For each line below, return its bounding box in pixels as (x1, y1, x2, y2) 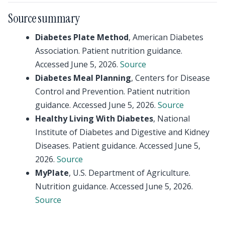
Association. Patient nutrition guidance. (35, 45, 182, 56)
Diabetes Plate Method (35, 32, 129, 43)
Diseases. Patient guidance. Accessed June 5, (35, 140, 200, 151)
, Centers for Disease (131, 72, 210, 83)
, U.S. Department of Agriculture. (69, 167, 190, 178)
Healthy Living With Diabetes (35, 113, 153, 124)
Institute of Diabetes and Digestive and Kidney (35, 127, 209, 138)
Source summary (8, 11, 80, 26)
